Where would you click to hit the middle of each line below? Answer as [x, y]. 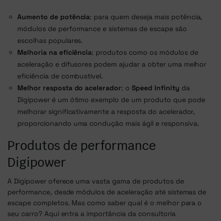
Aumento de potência [54, 17]
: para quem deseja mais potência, [146, 17]
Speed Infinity [156, 88]
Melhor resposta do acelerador [70, 88]
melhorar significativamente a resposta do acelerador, [106, 112]
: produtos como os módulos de [145, 53]
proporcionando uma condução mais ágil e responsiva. [108, 124]
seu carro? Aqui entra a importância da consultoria [92, 214]
